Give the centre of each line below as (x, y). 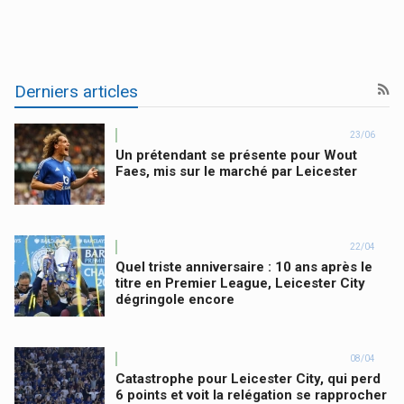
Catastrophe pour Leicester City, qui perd (248, 378)
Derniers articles (76, 91)
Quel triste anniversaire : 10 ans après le (244, 266)
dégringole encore (175, 299)
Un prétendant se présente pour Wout (236, 155)
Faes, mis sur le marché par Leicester (236, 171)
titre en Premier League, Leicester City (240, 283)
